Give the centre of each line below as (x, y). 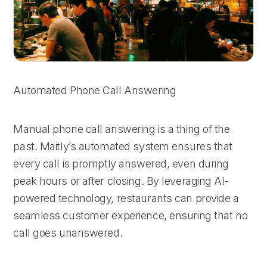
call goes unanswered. (68, 232)
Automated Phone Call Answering (95, 90)
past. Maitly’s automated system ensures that (123, 146)
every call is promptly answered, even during (121, 163)
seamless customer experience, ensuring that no (131, 215)
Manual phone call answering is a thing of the (122, 129)
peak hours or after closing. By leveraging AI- (121, 181)
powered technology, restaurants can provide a (126, 198)
